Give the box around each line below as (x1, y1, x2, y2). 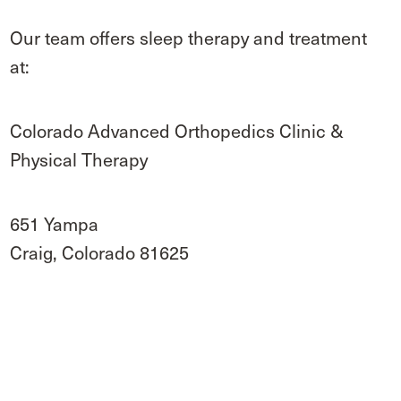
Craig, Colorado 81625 (10, 238, 190, 266)
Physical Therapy (10, 145, 149, 173)
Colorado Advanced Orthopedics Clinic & (10, 116, 345, 144)
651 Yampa (10, 209, 99, 237)
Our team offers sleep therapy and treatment (10, 23, 368, 51)
